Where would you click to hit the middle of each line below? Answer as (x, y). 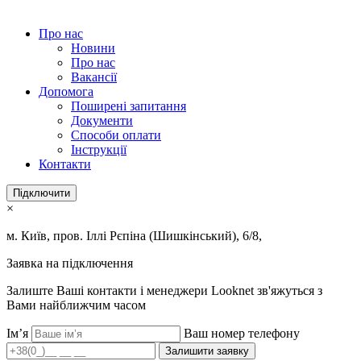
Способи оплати (116, 135)
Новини (93, 48)
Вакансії (94, 77)
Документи (102, 120)
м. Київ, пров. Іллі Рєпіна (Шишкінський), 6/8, (134, 236)
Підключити (41, 193)
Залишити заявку (207, 351)
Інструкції (99, 149)
